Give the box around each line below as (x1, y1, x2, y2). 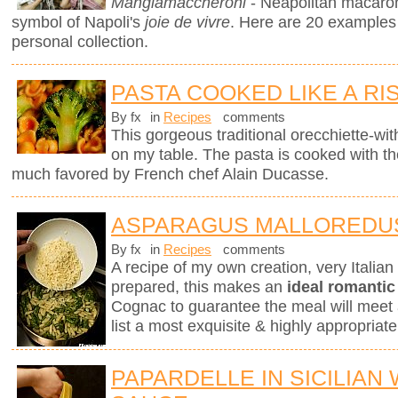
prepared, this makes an (111, 278, 287, 297)
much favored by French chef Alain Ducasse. (12, 165, 329, 184)
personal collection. (12, 33, 148, 51)
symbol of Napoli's (12, 13, 145, 31)
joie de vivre (145, 13, 230, 31)
